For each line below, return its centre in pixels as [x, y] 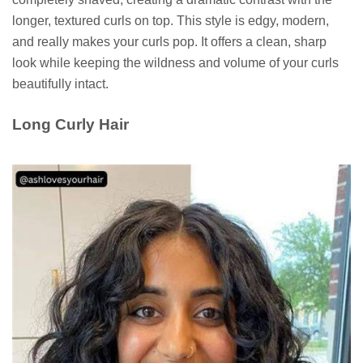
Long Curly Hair [70, 125]
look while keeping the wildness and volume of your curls [175, 63]
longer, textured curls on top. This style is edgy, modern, [171, 21]
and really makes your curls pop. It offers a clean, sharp [169, 42]
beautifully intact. [60, 84]
